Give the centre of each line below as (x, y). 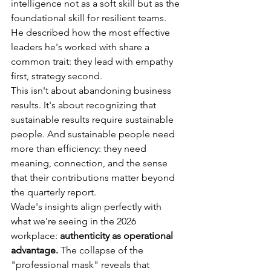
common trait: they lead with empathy (93, 62)
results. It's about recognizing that (85, 105)
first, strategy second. (57, 76)
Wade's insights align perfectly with (87, 207)
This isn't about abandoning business (92, 91)
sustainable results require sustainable (93, 120)
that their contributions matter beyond (94, 178)
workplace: (35, 236)
